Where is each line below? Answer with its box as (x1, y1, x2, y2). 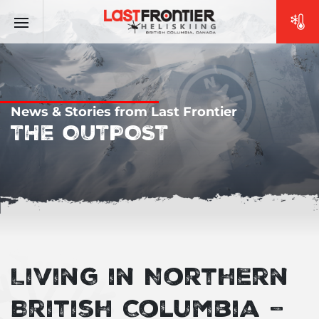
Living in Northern (11, 263, 289, 287)
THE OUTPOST (11, 122, 169, 142)
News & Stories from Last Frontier (11, 104, 237, 120)
